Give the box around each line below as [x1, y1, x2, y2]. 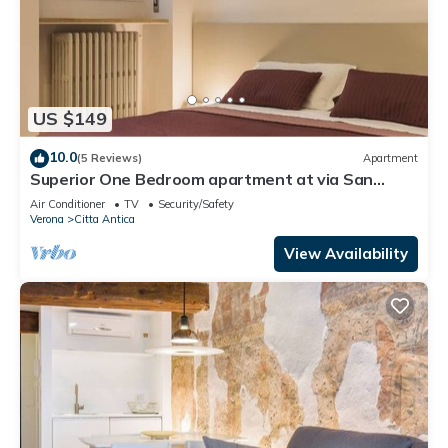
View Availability [284, 243, 408, 263]
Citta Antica [74, 211, 135, 226]
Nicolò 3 [30, 186, 90, 207]
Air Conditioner [30, 196, 105, 211]
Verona [30, 211, 64, 226]
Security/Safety [158, 196, 234, 211]
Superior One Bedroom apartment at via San [30, 168, 373, 189]
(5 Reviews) [77, 151, 142, 166]
